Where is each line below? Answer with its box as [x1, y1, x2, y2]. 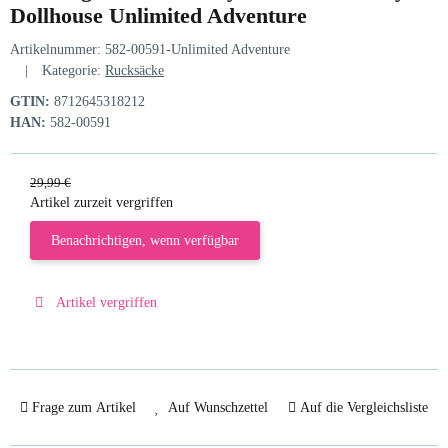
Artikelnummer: [10, 42, 105, 58]
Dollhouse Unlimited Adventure [10, 3, 307, 29]
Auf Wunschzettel [168, 400, 269, 416]
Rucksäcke [105, 63, 164, 79]
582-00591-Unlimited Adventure [105, 42, 290, 58]
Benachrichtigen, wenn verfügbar [51, 233, 239, 249]
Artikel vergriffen [55, 295, 157, 311]
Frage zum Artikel [32, 400, 137, 416]
